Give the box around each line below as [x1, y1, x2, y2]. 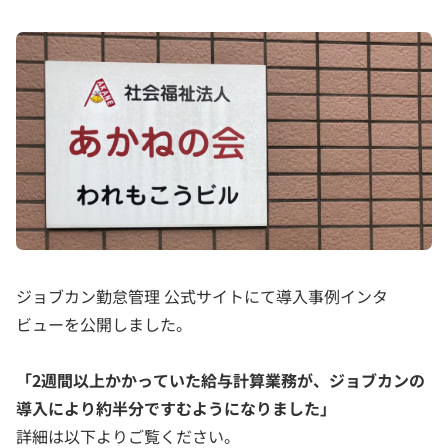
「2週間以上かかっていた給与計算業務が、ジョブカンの [16, 368, 425, 392]
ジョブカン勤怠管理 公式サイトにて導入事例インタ [16, 284, 388, 308]
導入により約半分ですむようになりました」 [16, 396, 336, 420]
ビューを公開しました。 [16, 312, 192, 336]
